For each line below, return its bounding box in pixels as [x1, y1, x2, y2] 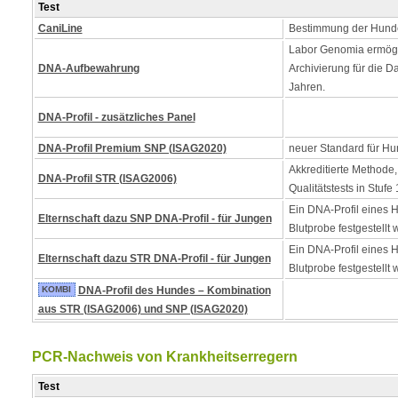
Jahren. [288, 81, 325, 93]
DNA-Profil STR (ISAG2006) [37, 172, 177, 185]
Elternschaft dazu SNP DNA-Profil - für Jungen [37, 212, 272, 225]
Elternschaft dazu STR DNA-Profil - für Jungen [37, 252, 271, 265]
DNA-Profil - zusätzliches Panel [37, 111, 195, 123]
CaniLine [37, 22, 83, 35]
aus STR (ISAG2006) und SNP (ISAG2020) [37, 303, 248, 315]
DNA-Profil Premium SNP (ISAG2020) [37, 142, 227, 155]
